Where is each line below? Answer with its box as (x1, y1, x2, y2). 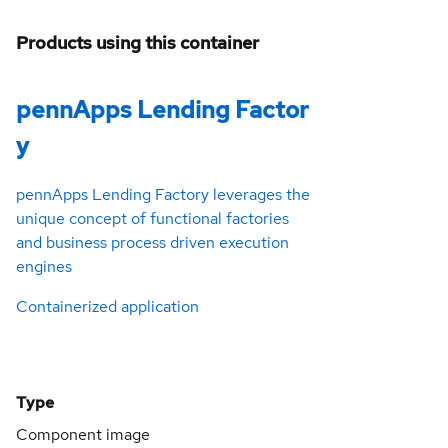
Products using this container (16, 30, 259, 54)
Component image (16, 424, 150, 446)
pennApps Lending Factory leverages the (16, 184, 310, 206)
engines (16, 256, 72, 278)
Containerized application (16, 296, 199, 318)
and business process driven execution (16, 232, 289, 254)
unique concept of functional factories (16, 208, 289, 230)
